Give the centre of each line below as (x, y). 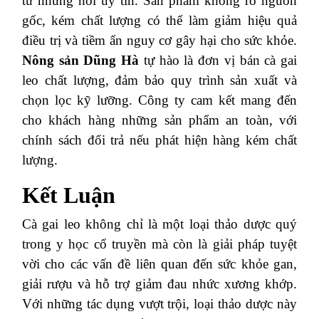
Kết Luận (69, 195)
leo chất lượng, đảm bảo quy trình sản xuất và (159, 80)
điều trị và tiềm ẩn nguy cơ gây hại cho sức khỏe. (159, 40)
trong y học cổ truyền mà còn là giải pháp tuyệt (159, 244)
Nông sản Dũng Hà (81, 60)
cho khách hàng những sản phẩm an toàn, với (159, 120)
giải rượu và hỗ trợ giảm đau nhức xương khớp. (159, 283)
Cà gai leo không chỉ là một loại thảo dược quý (159, 224)
